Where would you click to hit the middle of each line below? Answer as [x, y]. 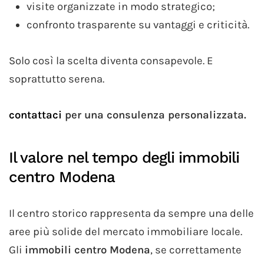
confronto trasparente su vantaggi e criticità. [138, 25]
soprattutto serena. [57, 79]
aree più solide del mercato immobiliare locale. [126, 232]
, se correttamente [196, 250]
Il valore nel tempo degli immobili [124, 158]
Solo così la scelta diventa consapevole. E [111, 61]
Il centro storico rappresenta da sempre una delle [131, 214]
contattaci [35, 115]
